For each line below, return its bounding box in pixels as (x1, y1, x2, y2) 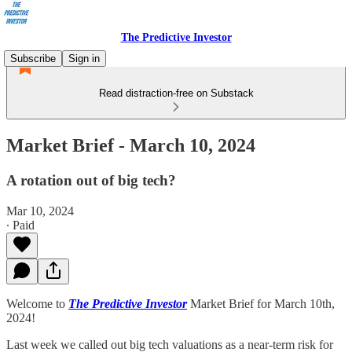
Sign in (68, 53, 100, 64)
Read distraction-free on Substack (98, 87, 254, 99)
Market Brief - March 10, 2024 (6, 134, 255, 156)
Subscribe (10, 53, 56, 64)
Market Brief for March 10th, (187, 296, 335, 310)
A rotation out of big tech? (6, 171, 176, 189)
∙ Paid (6, 218, 35, 232)
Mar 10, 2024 (6, 203, 74, 218)
